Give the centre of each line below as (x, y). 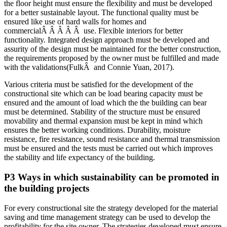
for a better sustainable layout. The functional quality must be (101, 13)
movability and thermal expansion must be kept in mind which (103, 121)
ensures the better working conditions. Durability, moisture (97, 130)
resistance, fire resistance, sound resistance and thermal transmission (112, 139)
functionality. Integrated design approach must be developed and (107, 40)
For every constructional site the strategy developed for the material (111, 208)
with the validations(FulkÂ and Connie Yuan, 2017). (89, 67)
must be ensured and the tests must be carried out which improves (108, 148)
